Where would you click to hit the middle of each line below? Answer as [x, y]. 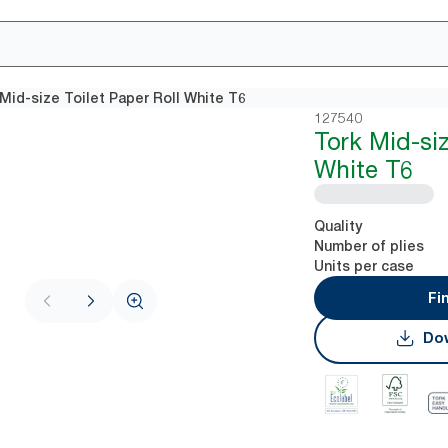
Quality [338, 226]
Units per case [364, 266]
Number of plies [369, 246]
